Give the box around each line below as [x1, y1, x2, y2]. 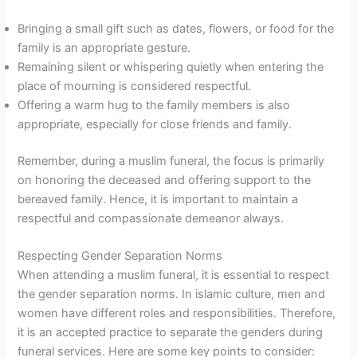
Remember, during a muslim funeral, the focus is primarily [18, 153, 325, 168]
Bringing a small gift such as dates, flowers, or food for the [18, 22, 335, 36]
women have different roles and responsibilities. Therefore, [18, 306, 336, 321]
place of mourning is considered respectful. [18, 79, 252, 93]
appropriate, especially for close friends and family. [18, 117, 292, 131]
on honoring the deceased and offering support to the [18, 172, 312, 187]
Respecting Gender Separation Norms [18, 249, 223, 264]
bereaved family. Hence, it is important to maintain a [18, 191, 299, 206]
